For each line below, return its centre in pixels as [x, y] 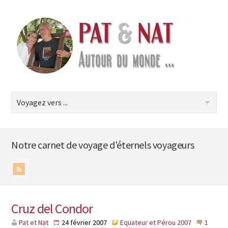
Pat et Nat [34, 222]
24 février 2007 [85, 222]
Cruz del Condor [52, 208]
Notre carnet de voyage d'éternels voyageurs [103, 145]
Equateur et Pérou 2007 [156, 222]
